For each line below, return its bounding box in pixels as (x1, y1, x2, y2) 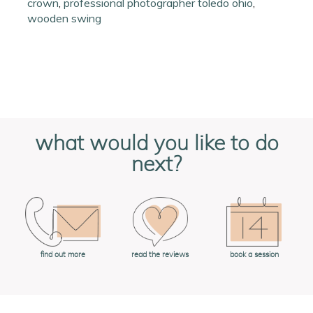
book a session (229, 251, 279, 259)
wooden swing (27, 10, 102, 25)
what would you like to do (34, 133, 279, 155)
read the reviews (131, 251, 189, 259)
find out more (40, 251, 85, 259)
